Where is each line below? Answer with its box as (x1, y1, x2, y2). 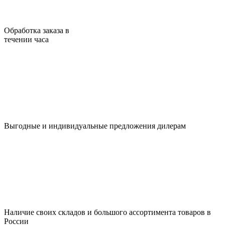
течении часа (4, 35, 49, 44)
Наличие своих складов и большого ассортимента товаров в (4, 207, 211, 216)
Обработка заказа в (4, 26, 69, 35)
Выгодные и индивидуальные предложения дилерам (4, 121, 186, 130)
